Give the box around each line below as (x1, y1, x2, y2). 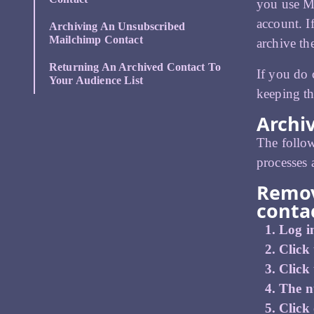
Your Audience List (49, 74, 143, 87)
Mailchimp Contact (49, 34, 143, 46)
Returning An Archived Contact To (49, 61, 221, 74)
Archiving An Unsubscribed (49, 20, 186, 33)
